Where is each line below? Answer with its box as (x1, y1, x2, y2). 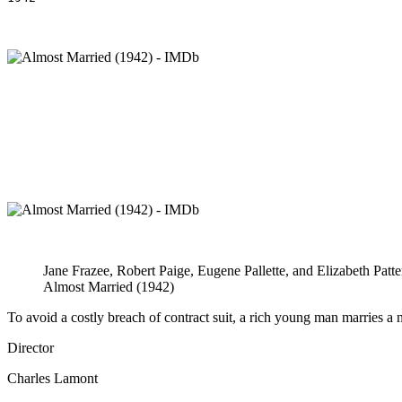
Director (7, 340, 54, 355)
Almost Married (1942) (43, 279, 174, 294)
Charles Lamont (7, 371, 98, 386)
